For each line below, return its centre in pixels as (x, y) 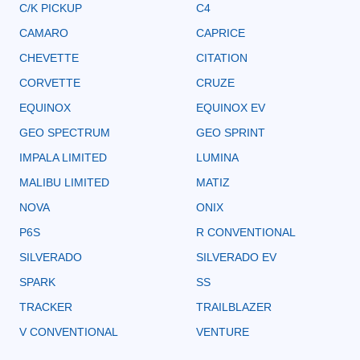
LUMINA (217, 157)
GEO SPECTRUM (65, 132)
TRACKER (46, 307)
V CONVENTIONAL (69, 331)
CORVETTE (50, 82)
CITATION (222, 57)
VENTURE (223, 331)
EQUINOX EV (231, 107)
